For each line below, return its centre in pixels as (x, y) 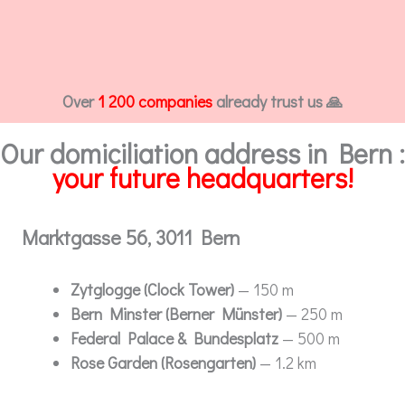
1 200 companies (155, 101)
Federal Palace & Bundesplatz (174, 338)
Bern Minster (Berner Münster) (176, 313)
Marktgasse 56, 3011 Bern (131, 237)
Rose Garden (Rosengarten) (163, 362)
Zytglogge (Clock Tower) (152, 289)
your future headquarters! (202, 178)
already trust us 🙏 (278, 101)
